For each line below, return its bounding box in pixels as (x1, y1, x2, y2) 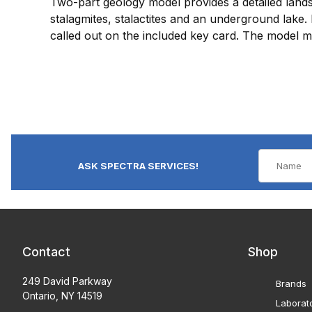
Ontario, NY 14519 (22, 290, 102, 302)
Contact (22, 244, 70, 260)
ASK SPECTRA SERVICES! (78, 159, 198, 171)
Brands (276, 278, 306, 290)
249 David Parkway (22, 275, 112, 288)
